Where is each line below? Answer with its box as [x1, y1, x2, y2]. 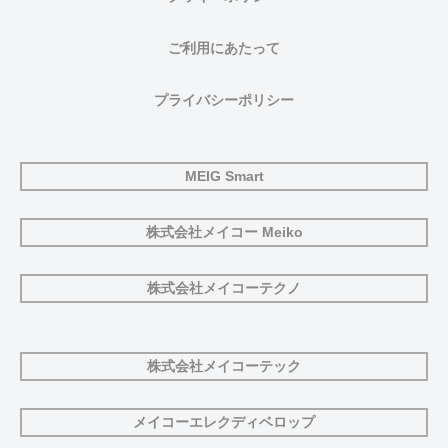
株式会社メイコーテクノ [147, 280, 301, 297]
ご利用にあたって [168, 40, 280, 57]
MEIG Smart [184, 168, 264, 185]
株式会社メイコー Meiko [145, 224, 303, 241]
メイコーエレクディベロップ [133, 413, 315, 430]
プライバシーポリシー [154, 92, 294, 109]
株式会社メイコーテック [147, 357, 301, 374]
